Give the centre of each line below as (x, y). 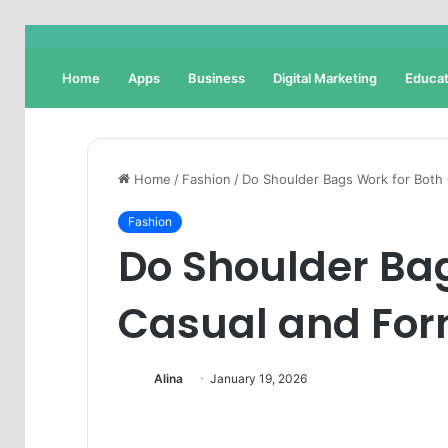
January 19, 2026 (258, 378)
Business (216, 78)
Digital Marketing (325, 78)
